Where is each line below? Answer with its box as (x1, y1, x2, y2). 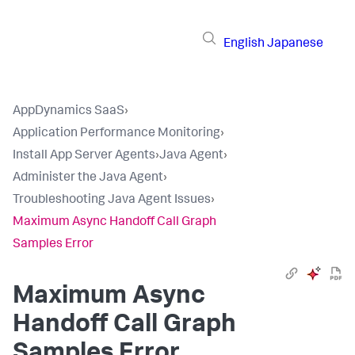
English (223, 37, 265, 51)
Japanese (267, 37, 323, 51)
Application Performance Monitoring (13, 128, 220, 140)
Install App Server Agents (13, 150, 155, 162)
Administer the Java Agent (13, 172, 163, 185)
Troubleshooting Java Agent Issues (13, 194, 211, 207)
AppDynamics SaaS (13, 105, 124, 118)
